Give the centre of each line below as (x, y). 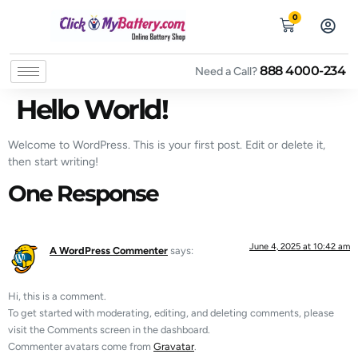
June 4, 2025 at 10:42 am (300, 247)
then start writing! (53, 162)
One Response (83, 194)
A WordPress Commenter (109, 251)
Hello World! (91, 109)
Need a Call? (227, 72)
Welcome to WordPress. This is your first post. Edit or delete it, (167, 145)
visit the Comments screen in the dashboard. (109, 329)
